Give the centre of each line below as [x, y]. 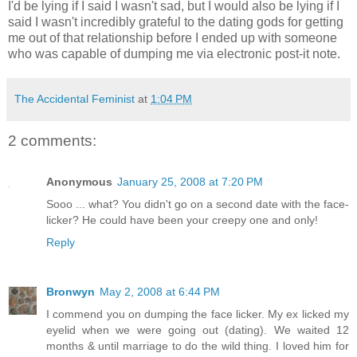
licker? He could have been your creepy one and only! [182, 220]
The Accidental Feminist [75, 98]
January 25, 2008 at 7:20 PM [190, 182]
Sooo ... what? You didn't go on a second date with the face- [198, 204]
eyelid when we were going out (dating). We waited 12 [198, 330]
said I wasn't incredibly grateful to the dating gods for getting [176, 22]
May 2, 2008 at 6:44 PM [160, 292]
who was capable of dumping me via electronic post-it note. [174, 53]
